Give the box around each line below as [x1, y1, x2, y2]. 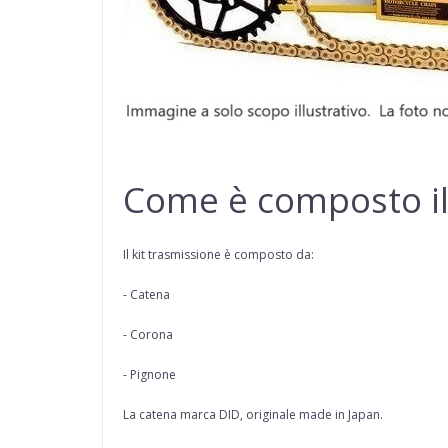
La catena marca [123, 406, 219, 424]
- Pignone [123, 366, 176, 384]
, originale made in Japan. [240, 406, 383, 424]
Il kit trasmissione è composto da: [123, 246, 314, 264]
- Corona [123, 326, 173, 344]
